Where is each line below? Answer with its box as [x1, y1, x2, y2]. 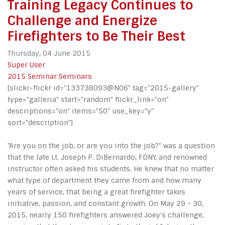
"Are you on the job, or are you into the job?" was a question [8, 141, 215, 150]
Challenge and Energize [8, 12, 157, 29]
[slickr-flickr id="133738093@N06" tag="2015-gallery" [8, 83, 199, 92]
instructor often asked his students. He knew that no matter [8, 164, 214, 173]
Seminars [59, 72, 92, 81]
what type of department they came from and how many [8, 176, 201, 185]
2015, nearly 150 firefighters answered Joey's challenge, [8, 210, 204, 219]
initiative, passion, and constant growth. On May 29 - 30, [8, 199, 203, 208]
